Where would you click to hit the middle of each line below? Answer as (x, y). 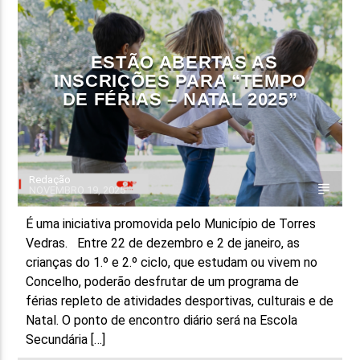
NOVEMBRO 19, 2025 (78, 190)
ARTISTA (47, 74)
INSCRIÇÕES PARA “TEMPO (180, 80)
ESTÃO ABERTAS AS (184, 62)
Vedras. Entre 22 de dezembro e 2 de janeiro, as (163, 243)
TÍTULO (50, 57)
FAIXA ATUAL (56, 30)
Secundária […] (66, 339)
